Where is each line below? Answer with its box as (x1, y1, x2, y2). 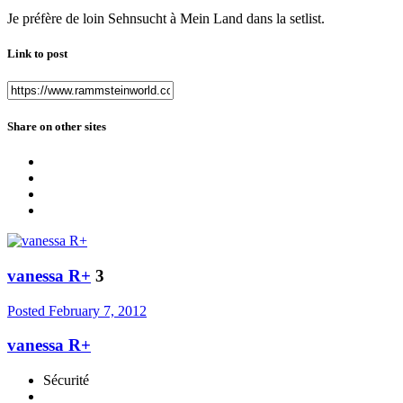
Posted (7, 302, 49, 318)
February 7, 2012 (49, 302, 147, 318)
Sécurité (43, 372, 89, 389)
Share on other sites (7, 120, 106, 134)
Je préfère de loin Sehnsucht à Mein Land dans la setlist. (7, 10, 325, 26)
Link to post (7, 46, 67, 60)
